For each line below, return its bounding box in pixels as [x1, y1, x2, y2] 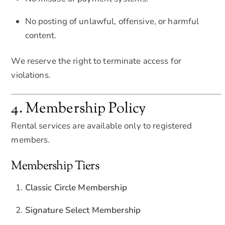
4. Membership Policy [11, 98, 146, 120]
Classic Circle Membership [25, 182, 127, 193]
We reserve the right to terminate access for [11, 55, 182, 67]
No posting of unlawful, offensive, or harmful [25, 15, 199, 27]
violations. [11, 69, 51, 81]
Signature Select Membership [25, 204, 141, 216]
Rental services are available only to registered [11, 120, 192, 132]
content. [25, 29, 57, 41]
